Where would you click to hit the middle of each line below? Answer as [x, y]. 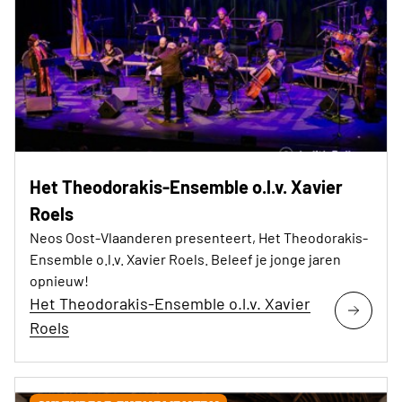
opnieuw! [59, 281]
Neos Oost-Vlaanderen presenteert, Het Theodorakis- [199, 238]
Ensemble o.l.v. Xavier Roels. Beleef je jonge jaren [185, 259]
